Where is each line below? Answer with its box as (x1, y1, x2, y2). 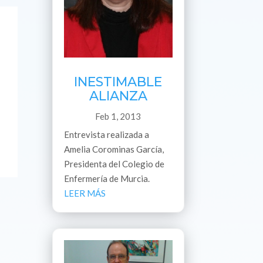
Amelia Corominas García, (64, 144, 164, 155)
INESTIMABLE (74, 74, 163, 90)
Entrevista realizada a (64, 129, 150, 140)
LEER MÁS (64, 188, 106, 199)
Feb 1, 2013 (95, 111, 141, 122)
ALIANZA (89, 88, 147, 104)
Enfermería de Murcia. (64, 173, 150, 184)
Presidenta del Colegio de (64, 159, 165, 170)
